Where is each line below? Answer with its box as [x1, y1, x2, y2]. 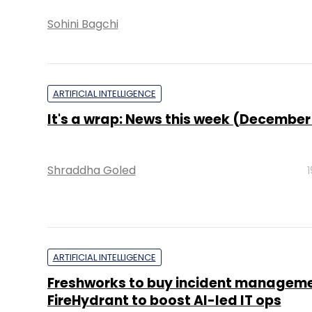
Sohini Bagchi [47, 16, 118, 32]
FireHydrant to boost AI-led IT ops [47, 291, 281, 310]
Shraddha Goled [47, 162, 136, 178]
